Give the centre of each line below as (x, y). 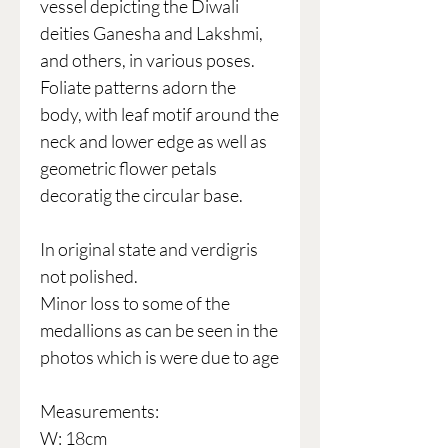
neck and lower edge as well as (153, 141)
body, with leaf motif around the (159, 114)
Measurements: (99, 411)
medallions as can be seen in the (159, 330)
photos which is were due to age (159, 357)
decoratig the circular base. (141, 195)
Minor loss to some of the (135, 303)
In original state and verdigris (149, 249)
